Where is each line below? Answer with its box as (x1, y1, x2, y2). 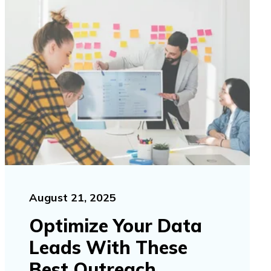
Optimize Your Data (29, 214, 203, 237)
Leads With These (29, 235, 188, 259)
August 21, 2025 (29, 190, 117, 204)
